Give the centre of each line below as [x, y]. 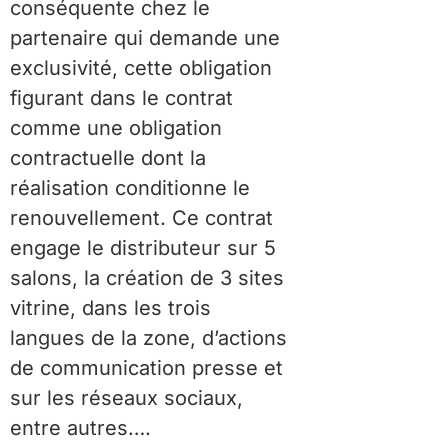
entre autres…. [80, 427]
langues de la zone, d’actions [148, 337]
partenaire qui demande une [145, 37]
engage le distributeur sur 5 [143, 247]
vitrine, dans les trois [110, 307]
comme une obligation [116, 127]
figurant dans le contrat [121, 97]
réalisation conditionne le [130, 187]
